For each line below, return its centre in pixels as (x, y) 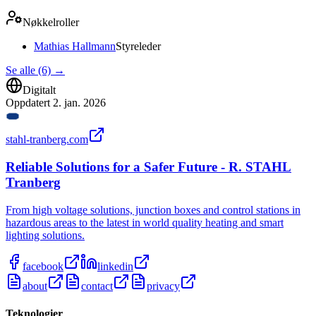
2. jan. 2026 (79, 103)
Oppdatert (29, 103)
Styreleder (138, 47)
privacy (163, 286)
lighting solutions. (45, 235)
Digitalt (39, 90)
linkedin (115, 266)
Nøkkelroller (51, 23)
